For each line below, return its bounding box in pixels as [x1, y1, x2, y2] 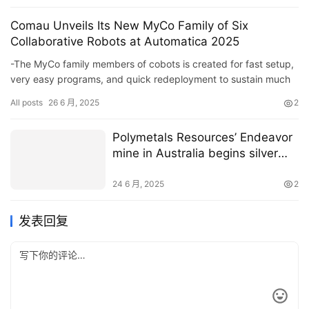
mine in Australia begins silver [112, 146, 278, 161]
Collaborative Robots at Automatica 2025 [10, 34, 239, 49]
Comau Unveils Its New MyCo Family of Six [10, 19, 248, 33]
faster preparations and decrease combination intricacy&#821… [10, 88, 297, 101]
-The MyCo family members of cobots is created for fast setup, [10, 58, 294, 70]
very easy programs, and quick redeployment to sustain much [10, 73, 290, 86]
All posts [10, 97, 43, 108]
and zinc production [112, 162, 222, 177]
